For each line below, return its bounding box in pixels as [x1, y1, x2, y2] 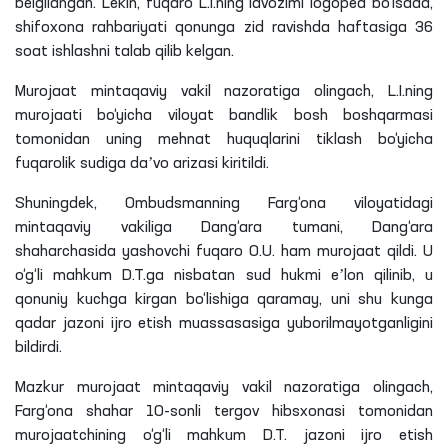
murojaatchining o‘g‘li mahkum [15, 428, 263, 445]
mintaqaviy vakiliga [15, 220, 201, 237]
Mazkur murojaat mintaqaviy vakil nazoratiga [15, 380, 373, 397]
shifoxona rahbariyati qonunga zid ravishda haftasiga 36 [15, 20, 433, 37]
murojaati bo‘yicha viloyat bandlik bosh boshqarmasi [15, 108, 433, 125]
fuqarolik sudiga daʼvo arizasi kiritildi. [15, 156, 269, 173]
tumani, [262, 220, 372, 237]
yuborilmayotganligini [287, 316, 433, 333]
